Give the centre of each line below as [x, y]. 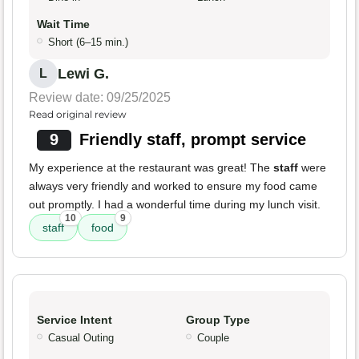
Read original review [78, 115]
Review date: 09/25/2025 [100, 98]
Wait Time [63, 24]
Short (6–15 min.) [88, 42]
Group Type [218, 320]
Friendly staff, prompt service [192, 140]
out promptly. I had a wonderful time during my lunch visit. [175, 205]
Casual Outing [81, 338]
